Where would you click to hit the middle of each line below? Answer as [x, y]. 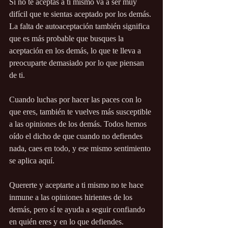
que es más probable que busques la [67, 39]
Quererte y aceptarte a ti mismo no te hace [77, 185]
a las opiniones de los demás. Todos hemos [79, 124]
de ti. [17, 75]
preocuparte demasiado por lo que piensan [78, 63]
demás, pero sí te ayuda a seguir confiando [78, 210]
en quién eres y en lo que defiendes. [66, 222]
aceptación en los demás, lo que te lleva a [76, 51]
